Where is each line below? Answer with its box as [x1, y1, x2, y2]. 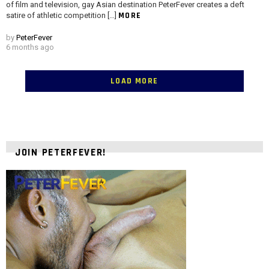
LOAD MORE [110, 75, 159, 86]
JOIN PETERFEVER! [15, 146, 107, 160]
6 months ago [6, 42, 54, 52]
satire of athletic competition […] [6, 10, 118, 20]
